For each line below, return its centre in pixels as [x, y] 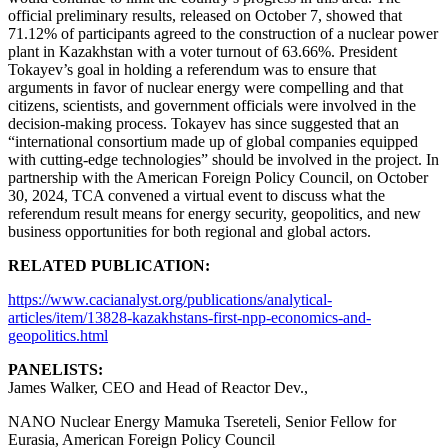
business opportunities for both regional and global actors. [189, 231]
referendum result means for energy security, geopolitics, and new [214, 213]
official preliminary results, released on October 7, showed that [205, 15]
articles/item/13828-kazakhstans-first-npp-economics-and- [189, 317]
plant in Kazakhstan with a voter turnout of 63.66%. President [202, 51]
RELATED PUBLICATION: [109, 265]
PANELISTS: [55, 369]
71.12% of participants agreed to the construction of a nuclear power [223, 33]
